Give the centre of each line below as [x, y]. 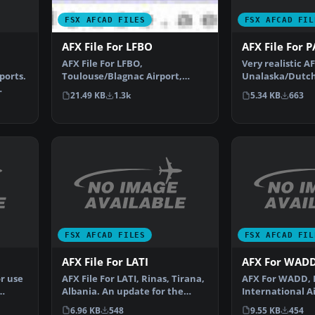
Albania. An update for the [123, 291]
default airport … [101, 304]
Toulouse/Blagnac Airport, [122, 77]
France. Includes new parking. [130, 89]
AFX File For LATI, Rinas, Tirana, [133, 278]
